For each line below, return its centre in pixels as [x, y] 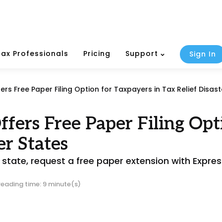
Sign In [203, 54]
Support [142, 54]
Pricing [97, 54]
